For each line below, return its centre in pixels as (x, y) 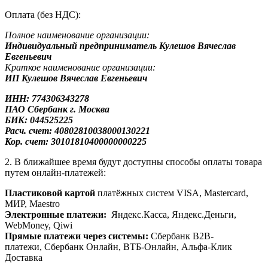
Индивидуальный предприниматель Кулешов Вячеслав (120, 45)
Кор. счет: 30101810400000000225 (76, 141)
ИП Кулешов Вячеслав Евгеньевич (76, 78)
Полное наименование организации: (77, 35)
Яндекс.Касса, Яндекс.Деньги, (171, 214)
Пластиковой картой (51, 193)
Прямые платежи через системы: (77, 236)
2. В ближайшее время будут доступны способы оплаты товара (133, 162)
